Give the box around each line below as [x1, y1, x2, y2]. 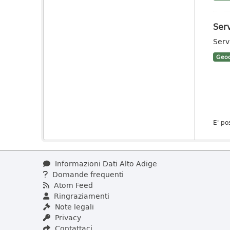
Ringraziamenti [52, 190, 109, 201]
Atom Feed [52, 180, 93, 190]
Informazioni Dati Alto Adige [53, 158, 157, 169]
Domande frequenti [50, 169, 124, 180]
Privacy [53, 212, 81, 223]
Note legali [53, 201, 94, 212]
